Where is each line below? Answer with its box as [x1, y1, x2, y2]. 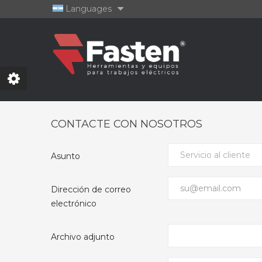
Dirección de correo [51, 184, 131, 195]
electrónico [51, 198, 96, 209]
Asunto [51, 151, 80, 161]
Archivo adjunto [51, 232, 115, 242]
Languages [63, 4, 112, 14]
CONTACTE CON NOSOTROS [51, 118, 202, 130]
